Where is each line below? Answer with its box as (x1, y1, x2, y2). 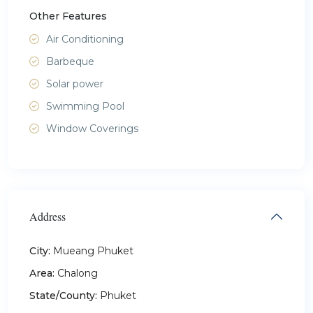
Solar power (46, 77, 103, 90)
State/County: (29, 289, 97, 302)
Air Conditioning (46, 32, 124, 45)
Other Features (29, 9, 107, 22)
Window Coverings (46, 122, 138, 135)
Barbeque (46, 54, 94, 68)
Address (29, 208, 66, 224)
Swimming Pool (46, 99, 124, 112)
